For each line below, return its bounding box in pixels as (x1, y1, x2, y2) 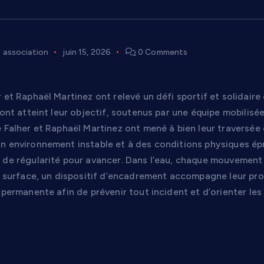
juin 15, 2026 (62, 47, 111, 57)
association (3, 47, 49, 57)
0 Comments (136, 47, 188, 57)
